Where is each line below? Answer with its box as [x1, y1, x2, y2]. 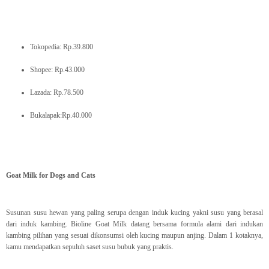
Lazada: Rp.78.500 [30, 88, 83, 97]
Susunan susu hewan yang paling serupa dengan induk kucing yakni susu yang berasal [6, 208, 263, 217]
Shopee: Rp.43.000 [30, 65, 85, 74]
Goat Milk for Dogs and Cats [6, 171, 95, 180]
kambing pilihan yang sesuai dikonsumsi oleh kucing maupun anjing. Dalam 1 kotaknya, [6, 231, 263, 240]
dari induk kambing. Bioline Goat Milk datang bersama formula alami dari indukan [6, 220, 263, 229]
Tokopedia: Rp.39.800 [30, 43, 93, 52]
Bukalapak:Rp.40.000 [30, 111, 92, 120]
